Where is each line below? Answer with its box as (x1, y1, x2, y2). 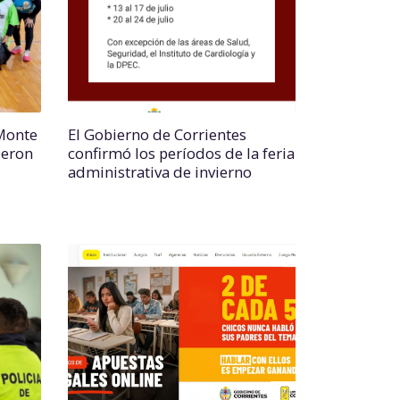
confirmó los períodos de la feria (68, 143, 295, 163)
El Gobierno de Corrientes (68, 124, 246, 145)
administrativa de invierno (68, 162, 252, 182)
